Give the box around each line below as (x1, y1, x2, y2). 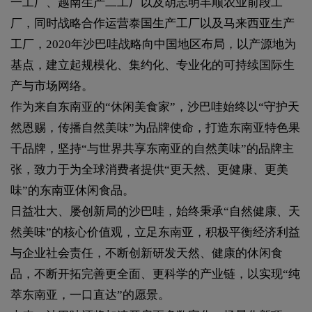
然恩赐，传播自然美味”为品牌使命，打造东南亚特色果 (10, 120, 300, 134)
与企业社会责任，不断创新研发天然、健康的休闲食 (10, 246, 283, 260)
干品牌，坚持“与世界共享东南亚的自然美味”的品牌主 (10, 141, 294, 155)
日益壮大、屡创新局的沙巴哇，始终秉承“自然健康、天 (10, 204, 300, 218)
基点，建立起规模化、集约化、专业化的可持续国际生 (10, 58, 295, 72)
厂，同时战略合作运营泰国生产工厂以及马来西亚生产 (10, 16, 295, 30)
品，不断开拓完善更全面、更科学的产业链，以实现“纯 (10, 267, 300, 281)
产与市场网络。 (10, 79, 93, 93)
